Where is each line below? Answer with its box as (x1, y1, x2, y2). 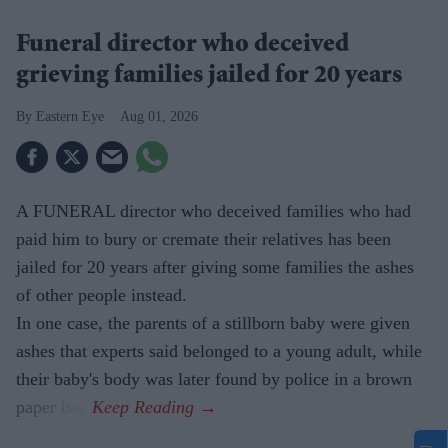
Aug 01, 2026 (120, 109, 198, 125)
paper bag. (16, 397, 92, 418)
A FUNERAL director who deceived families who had (16, 201, 411, 222)
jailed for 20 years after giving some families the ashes (16, 257, 414, 278)
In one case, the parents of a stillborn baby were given (16, 313, 410, 334)
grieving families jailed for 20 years (16, 64, 402, 91)
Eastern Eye (36, 109, 104, 125)
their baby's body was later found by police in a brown (16, 369, 412, 390)
